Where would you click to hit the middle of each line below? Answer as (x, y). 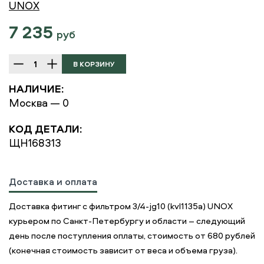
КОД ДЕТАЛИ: (45, 129)
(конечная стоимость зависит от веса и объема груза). (123, 250)
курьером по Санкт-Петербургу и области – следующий (127, 221)
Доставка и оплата (53, 181)
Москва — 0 (39, 103)
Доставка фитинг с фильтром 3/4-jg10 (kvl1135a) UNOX (121, 206)
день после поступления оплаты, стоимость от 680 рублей (132, 235)
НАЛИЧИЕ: (36, 89)
